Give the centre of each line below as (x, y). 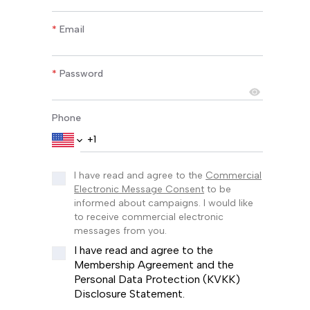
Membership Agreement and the (154, 265)
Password (82, 74)
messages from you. (121, 231)
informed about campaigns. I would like (164, 203)
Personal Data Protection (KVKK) (157, 279)
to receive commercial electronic (149, 217)
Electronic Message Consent (139, 189)
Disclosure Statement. (130, 294)
